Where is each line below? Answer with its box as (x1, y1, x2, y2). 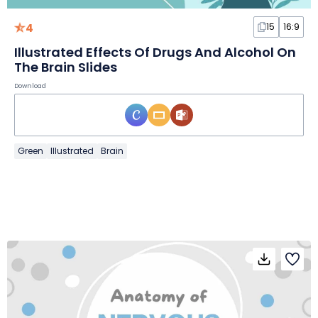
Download (14, 82, 46, 91)
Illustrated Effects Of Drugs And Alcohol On (14, 43, 296, 62)
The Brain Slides (14, 58, 117, 77)
